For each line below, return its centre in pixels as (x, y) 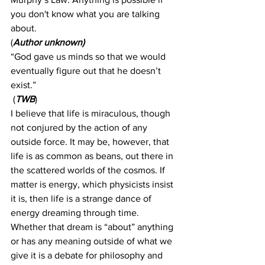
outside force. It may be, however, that (91, 142)
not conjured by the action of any (80, 128)
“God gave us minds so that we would (89, 57)
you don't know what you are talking (86, 14)
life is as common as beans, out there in (93, 156)
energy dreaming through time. (76, 213)
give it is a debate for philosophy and (88, 256)
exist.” (23, 85)
